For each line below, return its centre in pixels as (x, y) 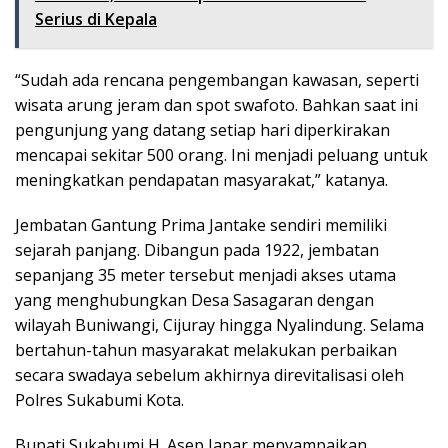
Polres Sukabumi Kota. (99, 400)
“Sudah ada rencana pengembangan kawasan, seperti (217, 80)
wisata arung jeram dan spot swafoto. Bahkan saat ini (216, 105)
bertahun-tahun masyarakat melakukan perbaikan (206, 350)
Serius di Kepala (96, 19)
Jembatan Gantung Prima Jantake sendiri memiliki (201, 225)
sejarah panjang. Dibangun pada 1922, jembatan (197, 250)
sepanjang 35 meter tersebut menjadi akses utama (205, 275)
